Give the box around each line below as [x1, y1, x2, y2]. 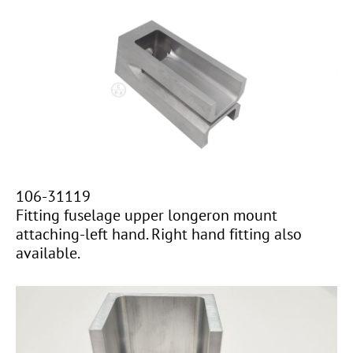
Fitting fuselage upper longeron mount [16, 205, 277, 225]
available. [16, 243, 80, 263]
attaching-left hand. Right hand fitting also [16, 224, 302, 244]
